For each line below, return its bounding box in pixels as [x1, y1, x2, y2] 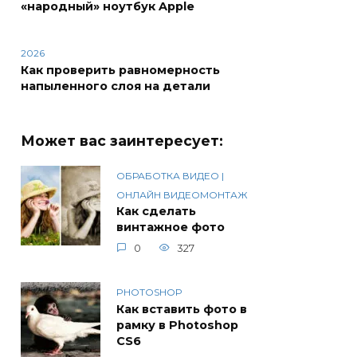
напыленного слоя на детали [21, 79, 210, 94]
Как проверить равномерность [21, 63, 220, 78]
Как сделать [116, 204, 196, 219]
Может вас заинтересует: [21, 132, 223, 150]
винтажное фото [116, 220, 225, 235]
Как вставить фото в [116, 302, 247, 317]
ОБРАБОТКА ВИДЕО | [116, 169, 224, 182]
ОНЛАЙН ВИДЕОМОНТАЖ [116, 188, 248, 201]
